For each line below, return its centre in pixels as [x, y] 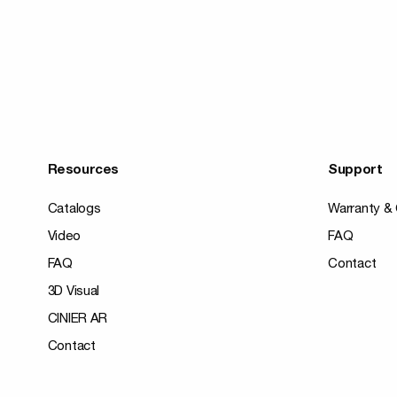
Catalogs [74, 210]
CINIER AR [78, 319]
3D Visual [74, 292]
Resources [83, 171]
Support [355, 171]
